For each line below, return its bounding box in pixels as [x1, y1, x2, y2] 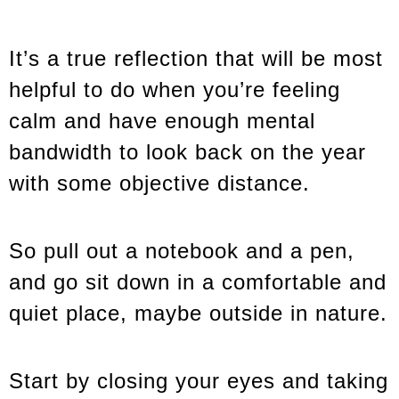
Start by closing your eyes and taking [9, 368, 388, 393]
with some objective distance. [9, 171, 310, 196]
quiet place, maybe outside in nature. [9, 301, 387, 326]
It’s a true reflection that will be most [9, 46, 383, 71]
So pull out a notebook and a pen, [9, 239, 354, 264]
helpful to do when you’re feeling [9, 77, 340, 102]
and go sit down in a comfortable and [9, 270, 387, 295]
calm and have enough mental [9, 109, 315, 134]
